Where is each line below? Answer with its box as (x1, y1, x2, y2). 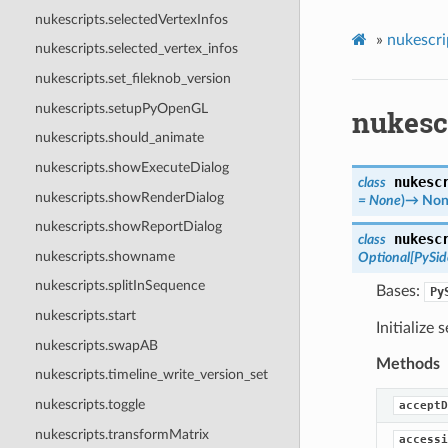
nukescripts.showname (34, 248, 175, 264)
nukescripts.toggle (34, 396, 145, 412)
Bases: (375, 282, 424, 299)
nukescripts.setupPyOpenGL (34, 100, 208, 116)
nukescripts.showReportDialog (34, 219, 222, 235)
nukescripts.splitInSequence (34, 278, 205, 294)
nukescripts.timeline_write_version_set (34, 367, 268, 383)
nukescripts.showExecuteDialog (34, 159, 229, 175)
